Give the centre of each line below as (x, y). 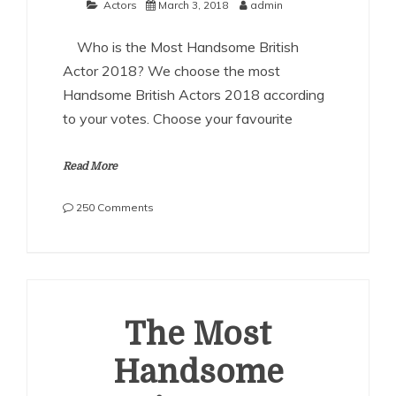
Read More (90, 166)
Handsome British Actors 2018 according (194, 95)
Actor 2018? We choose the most (171, 71)
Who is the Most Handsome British (181, 47)
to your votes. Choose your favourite (178, 118)
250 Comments (115, 207)
